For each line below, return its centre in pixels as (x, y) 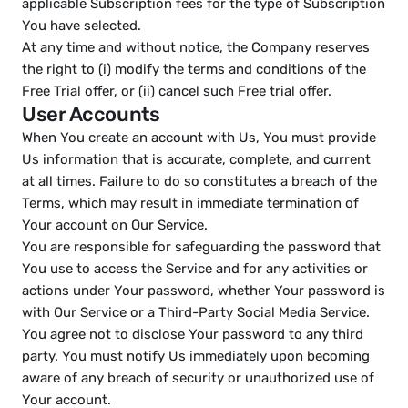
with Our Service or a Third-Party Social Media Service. (196, 312)
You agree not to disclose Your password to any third (193, 334)
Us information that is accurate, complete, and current (196, 159)
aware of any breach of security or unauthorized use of (198, 378)
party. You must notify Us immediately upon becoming (196, 356)
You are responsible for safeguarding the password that (201, 247)
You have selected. (82, 25)
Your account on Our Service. (115, 225)
